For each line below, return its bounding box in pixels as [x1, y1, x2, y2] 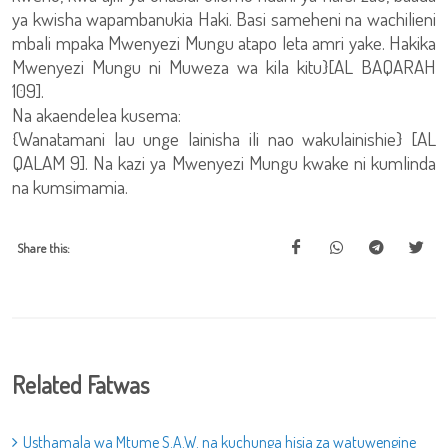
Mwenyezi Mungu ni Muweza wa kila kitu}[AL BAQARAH [12, 54, 436, 79]
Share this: [17, 240, 70, 256]
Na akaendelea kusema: [12, 102, 181, 127]
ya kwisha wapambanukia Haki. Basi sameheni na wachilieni [12, 6, 436, 31]
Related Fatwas [12, 369, 149, 400]
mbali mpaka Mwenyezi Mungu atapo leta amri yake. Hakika [12, 30, 436, 55]
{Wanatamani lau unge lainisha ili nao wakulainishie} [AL [12, 126, 436, 151]
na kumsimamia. [12, 174, 128, 199]
